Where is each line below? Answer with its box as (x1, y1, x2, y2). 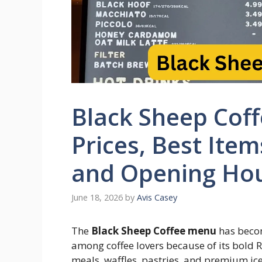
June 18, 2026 (71, 192, 123, 204)
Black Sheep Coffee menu (91, 224, 216, 238)
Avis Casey (137, 192, 177, 204)
